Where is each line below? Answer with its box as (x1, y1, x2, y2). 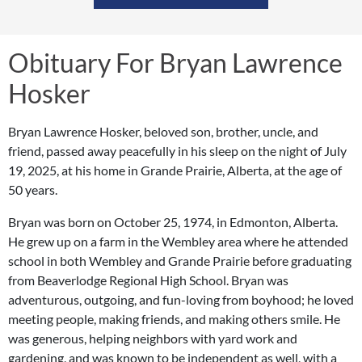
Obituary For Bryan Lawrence (8, 46, 343, 78)
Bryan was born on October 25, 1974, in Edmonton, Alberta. (8, 213, 338, 229)
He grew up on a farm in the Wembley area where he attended (8, 233, 348, 249)
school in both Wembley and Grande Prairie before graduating (8, 252, 351, 268)
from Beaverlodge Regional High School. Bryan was (8, 271, 288, 288)
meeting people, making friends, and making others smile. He (8, 310, 340, 326)
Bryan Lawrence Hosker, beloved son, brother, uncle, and (8, 123, 318, 139)
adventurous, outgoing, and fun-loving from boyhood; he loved (8, 291, 354, 307)
